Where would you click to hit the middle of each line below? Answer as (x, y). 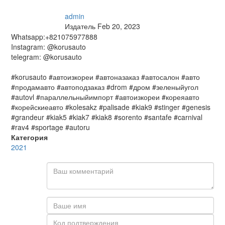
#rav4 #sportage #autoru (50, 127)
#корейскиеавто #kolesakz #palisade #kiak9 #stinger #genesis (111, 107)
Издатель (81, 26)
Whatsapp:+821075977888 (54, 37)
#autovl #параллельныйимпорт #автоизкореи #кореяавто (105, 97)
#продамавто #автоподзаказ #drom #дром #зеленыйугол (105, 87)
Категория (29, 137)
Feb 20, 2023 (119, 26)
